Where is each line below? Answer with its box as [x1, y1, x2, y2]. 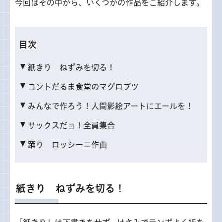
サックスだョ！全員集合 [28, 121, 115, 129]
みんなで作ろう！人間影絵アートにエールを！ [28, 102, 193, 110]
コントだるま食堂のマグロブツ [28, 82, 139, 91]
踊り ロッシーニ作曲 [28, 140, 107, 149]
